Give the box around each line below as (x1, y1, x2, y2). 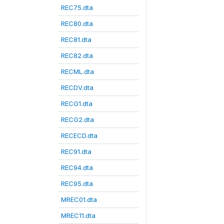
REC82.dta (61, 51, 93, 59)
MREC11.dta (61, 211, 95, 219)
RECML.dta (61, 67, 94, 75)
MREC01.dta (61, 195, 97, 203)
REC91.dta (61, 147, 91, 155)
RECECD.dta (61, 131, 97, 139)
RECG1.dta (61, 99, 92, 107)
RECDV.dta (61, 83, 93, 91)
